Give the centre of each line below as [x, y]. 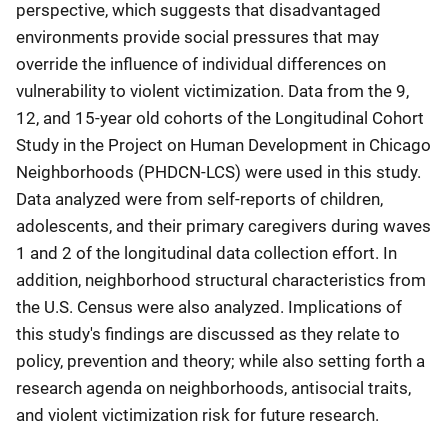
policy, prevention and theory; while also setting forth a [220, 361]
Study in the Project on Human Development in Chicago [223, 145]
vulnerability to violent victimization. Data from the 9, [212, 91]
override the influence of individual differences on [201, 64]
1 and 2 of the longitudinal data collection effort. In [206, 253]
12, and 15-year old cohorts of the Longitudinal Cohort [220, 118]
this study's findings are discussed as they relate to [208, 334]
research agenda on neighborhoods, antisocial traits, [213, 388]
